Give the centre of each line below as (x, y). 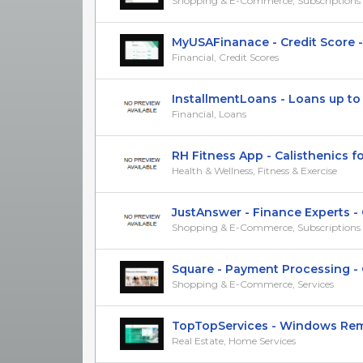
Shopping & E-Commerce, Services (253, 284)
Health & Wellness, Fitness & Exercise (254, 170)
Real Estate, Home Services (234, 340)
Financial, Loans (209, 113)
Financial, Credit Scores (225, 57)
